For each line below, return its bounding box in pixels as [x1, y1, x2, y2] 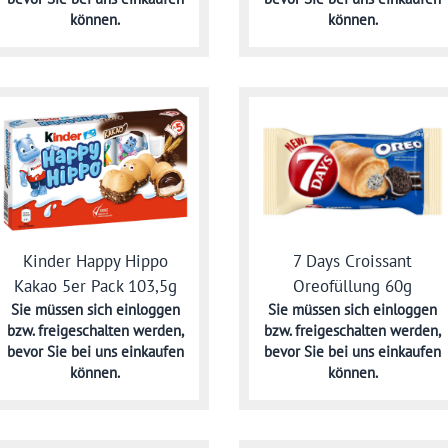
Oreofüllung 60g [293, 275, 413, 298]
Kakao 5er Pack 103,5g [13, 274, 177, 297]
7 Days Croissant [293, 250, 413, 273]
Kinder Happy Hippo [22, 249, 168, 272]
